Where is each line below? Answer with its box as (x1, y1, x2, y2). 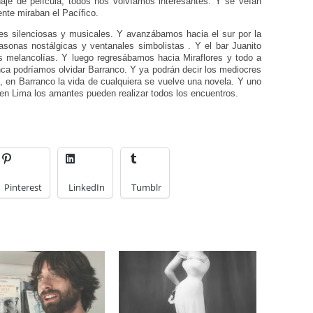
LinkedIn (68, 181, 105, 194)
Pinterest (4, 181, 42, 194)
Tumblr (131, 181, 161, 194)
